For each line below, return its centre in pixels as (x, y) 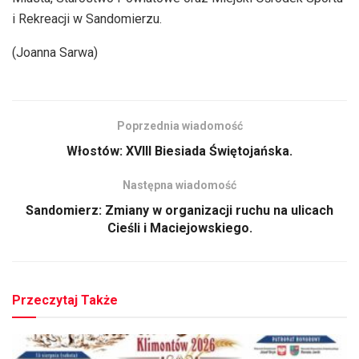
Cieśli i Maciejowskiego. (179, 228)
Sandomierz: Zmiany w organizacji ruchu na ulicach (179, 210)
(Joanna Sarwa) (55, 52)
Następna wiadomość (179, 185)
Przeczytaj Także (65, 300)
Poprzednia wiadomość (179, 125)
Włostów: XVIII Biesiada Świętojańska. (179, 151)
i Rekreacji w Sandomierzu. (87, 18)
